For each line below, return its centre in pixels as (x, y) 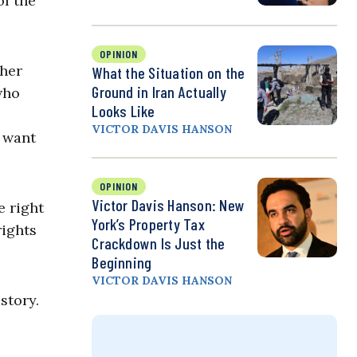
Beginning (122, 263)
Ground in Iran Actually (159, 92)
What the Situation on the (169, 73)
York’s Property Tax (148, 224)
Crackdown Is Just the (159, 243)
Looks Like (124, 111)
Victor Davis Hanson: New (169, 205)
